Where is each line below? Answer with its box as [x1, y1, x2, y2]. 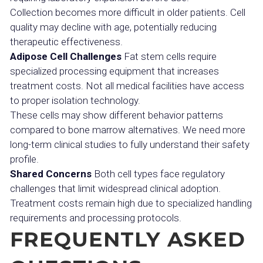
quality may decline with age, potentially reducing [10, 21, 217, 33]
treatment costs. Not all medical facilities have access [10, 80, 244, 92]
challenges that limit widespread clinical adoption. [10, 183, 221, 194]
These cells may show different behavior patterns [10, 109, 223, 121]
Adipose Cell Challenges [10, 50, 122, 62]
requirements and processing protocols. [10, 212, 181, 224]
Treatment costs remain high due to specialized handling [10, 197, 252, 209]
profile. [10, 153, 39, 165]
